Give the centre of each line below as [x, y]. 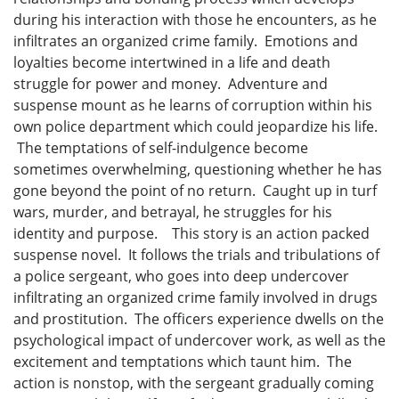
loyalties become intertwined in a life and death [172, 62]
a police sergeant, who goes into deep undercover [181, 276]
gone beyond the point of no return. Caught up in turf [195, 190]
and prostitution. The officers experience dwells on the [199, 318]
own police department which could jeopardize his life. [195, 126]
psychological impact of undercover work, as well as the [199, 340]
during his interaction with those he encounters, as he [195, 19]
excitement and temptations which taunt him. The [183, 361]
